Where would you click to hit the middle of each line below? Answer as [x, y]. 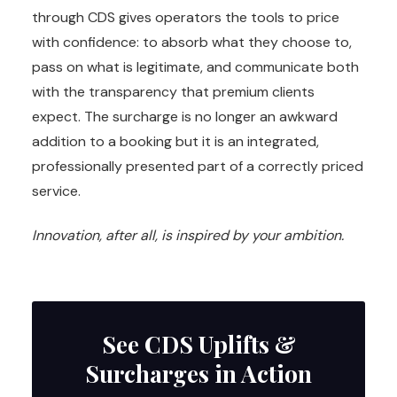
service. [56, 191]
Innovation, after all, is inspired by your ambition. [188, 236]
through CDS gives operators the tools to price [186, 18]
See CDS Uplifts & [198, 344]
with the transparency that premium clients [173, 92]
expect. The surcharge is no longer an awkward [185, 117]
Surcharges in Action [198, 374]
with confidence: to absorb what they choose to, [192, 43]
